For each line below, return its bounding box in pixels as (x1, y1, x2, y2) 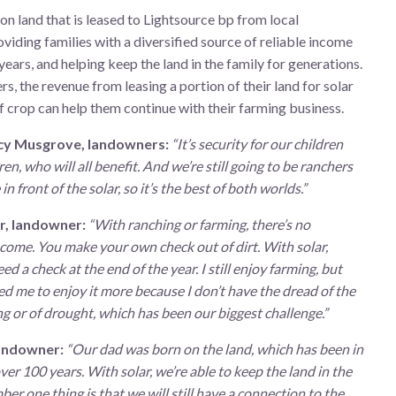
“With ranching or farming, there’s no (88, 216, 310, 233)
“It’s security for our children (171, 135, 343, 153)
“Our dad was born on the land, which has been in (66, 340, 363, 358)
